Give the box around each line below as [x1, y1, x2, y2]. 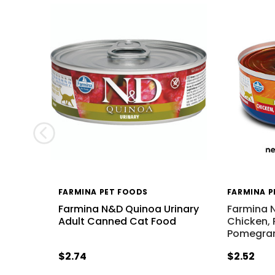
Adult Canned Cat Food [58, 214, 176, 228]
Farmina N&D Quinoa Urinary [58, 201, 199, 216]
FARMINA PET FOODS [58, 186, 148, 197]
